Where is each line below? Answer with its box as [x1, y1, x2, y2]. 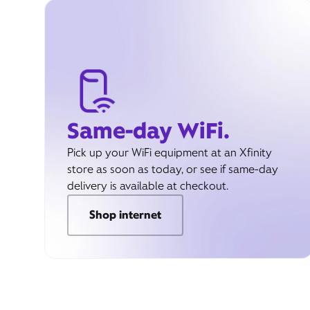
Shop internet [89, 208, 161, 222]
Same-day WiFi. [67, 116, 230, 145]
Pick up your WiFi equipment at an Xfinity [67, 145, 272, 160]
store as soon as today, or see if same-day [67, 162, 278, 176]
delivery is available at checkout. [67, 179, 228, 193]
